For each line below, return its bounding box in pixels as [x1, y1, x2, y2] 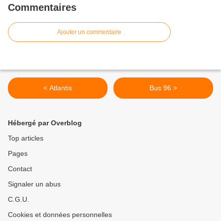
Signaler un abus [8, 180, 61, 188]
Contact [8, 165, 32, 173]
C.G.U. [8, 195, 29, 204]
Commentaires [8, 2, 76, 13]
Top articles [8, 134, 43, 143]
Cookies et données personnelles [8, 211, 112, 219]
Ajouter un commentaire [57, 29, 121, 36]
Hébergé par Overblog [8, 119, 82, 127]
